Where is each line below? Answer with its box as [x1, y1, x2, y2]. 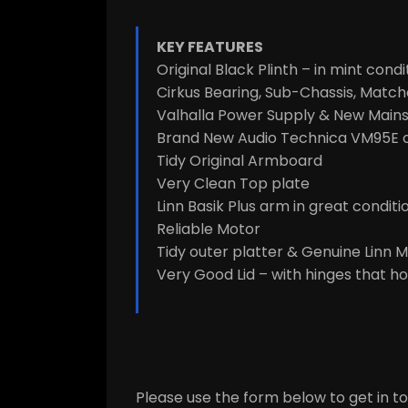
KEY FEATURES [157, 36, 263, 58]
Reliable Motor [157, 219, 260, 240]
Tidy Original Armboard [157, 150, 322, 172]
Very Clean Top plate [157, 173, 310, 195]
